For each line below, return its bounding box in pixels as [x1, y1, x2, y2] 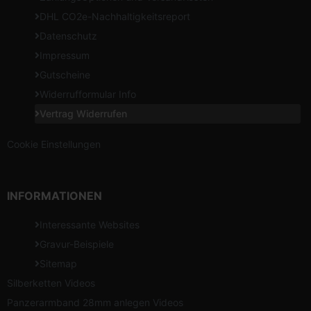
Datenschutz [40, 30, 97, 42]
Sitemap [40, 258, 77, 270]
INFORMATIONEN [7, 189, 102, 203]
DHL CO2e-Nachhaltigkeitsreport [40, 10, 190, 23]
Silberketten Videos [7, 277, 95, 289]
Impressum [40, 49, 90, 62]
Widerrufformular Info [40, 88, 136, 101]
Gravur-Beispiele [40, 238, 114, 251]
